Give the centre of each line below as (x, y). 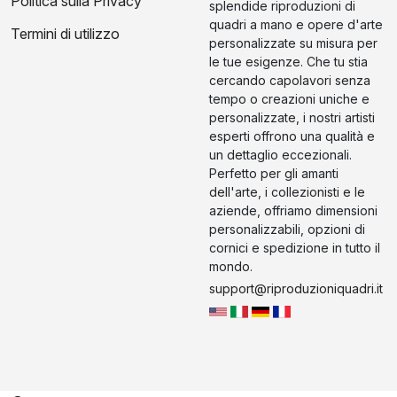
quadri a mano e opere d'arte (296, 24)
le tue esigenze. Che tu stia (288, 61)
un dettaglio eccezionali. (280, 154)
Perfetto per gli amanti (274, 173)
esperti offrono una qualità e (292, 136)
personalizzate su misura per (293, 43)
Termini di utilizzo (65, 33)
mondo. (231, 266)
